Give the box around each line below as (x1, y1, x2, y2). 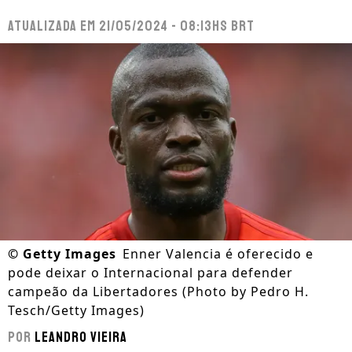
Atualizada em (8, 17, 99, 35)
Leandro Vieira (35, 328, 127, 346)
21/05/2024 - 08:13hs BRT (99, 17, 255, 35)
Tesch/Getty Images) (8, 302, 145, 320)
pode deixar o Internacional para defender (8, 264, 293, 282)
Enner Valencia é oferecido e (123, 245, 313, 263)
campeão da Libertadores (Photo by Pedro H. (8, 283, 309, 301)
